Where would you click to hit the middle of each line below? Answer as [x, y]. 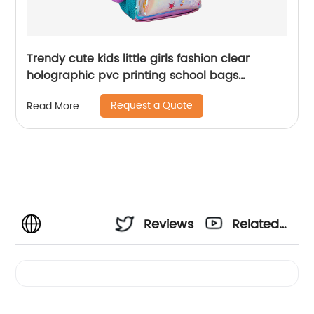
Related [256, 225]
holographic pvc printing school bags [133, 76]
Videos [253, 263]
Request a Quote [152, 106]
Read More [53, 106]
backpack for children [89, 93]
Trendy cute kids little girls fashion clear [138, 59]
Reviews [169, 225]
